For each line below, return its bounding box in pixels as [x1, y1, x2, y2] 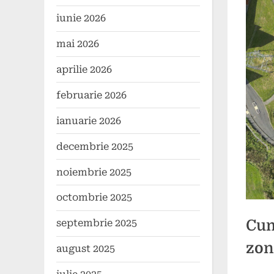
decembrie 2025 [56, 140, 133, 152]
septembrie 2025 [56, 217, 137, 229]
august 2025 [56, 243, 115, 255]
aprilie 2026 [56, 63, 112, 75]
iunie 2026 [56, 12, 106, 24]
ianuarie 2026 [56, 114, 121, 127]
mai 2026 [56, 38, 99, 50]
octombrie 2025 [56, 191, 132, 204]
